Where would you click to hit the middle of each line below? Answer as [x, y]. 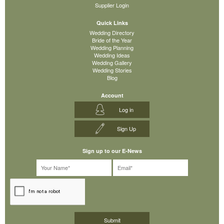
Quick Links [112, 22]
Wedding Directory [112, 32]
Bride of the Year [112, 40]
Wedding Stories [112, 70]
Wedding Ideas [112, 55]
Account [112, 95]
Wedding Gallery [112, 62]
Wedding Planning [112, 47]
